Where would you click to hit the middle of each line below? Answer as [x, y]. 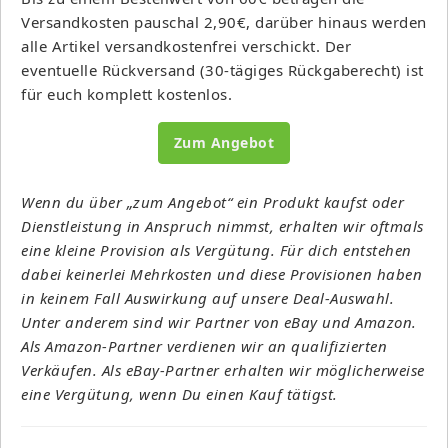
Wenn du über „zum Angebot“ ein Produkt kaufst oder [212, 201]
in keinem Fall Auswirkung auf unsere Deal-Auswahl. [207, 297]
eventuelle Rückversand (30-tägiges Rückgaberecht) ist [222, 69]
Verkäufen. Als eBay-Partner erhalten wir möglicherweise [223, 369]
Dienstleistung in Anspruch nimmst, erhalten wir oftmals [222, 225]
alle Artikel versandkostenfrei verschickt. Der [186, 45]
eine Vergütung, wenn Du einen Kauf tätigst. [179, 393]
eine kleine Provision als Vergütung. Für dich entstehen [216, 249]
